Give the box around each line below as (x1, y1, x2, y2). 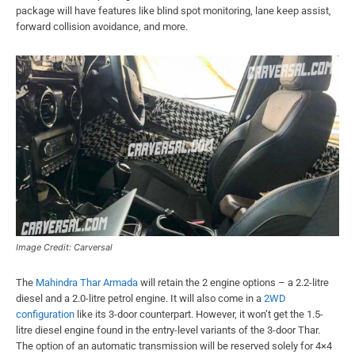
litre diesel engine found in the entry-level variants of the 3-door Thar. (16, 324, 320, 337)
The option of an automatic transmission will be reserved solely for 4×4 (16, 340, 332, 353)
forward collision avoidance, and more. (16, 21, 188, 33)
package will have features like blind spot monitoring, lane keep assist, (16, 5, 331, 17)
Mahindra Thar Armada (36, 277, 138, 289)
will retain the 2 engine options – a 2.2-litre (138, 277, 329, 289)
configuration (16, 308, 74, 321)
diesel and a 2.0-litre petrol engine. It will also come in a (16, 292, 264, 305)
